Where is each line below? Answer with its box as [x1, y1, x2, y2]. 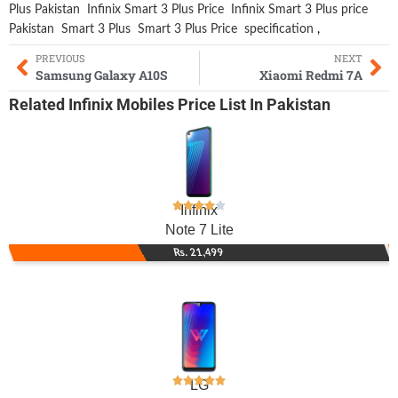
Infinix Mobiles [68, 95, 174, 115]
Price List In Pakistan [174, 95, 330, 115]
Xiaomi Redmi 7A [259, 66, 362, 84]
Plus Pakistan [9, 3, 80, 16]
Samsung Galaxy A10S [36, 66, 168, 84]
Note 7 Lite [164, 222, 234, 238]
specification [244, 22, 314, 36]
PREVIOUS [36, 51, 85, 65]
